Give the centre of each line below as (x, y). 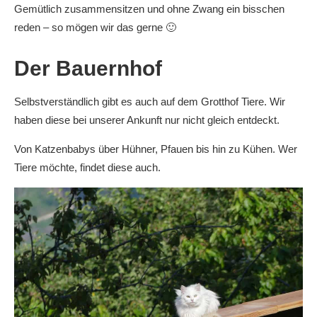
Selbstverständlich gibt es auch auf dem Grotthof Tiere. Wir (150, 101)
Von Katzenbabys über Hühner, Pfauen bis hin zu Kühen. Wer (156, 149)
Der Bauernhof (88, 68)
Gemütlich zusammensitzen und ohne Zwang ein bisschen (149, 8)
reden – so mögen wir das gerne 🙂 (95, 27)
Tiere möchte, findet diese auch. (87, 167)
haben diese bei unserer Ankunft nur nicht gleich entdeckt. (147, 120)
